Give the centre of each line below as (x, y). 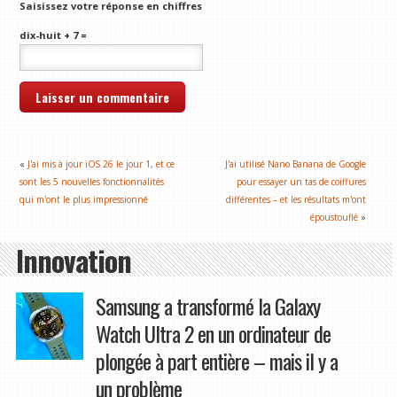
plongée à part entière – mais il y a (216, 360)
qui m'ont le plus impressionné (84, 199)
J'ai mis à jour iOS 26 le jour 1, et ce (101, 163)
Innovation (73, 259)
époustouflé (335, 217)
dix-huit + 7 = (54, 35)
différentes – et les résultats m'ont (296, 199)
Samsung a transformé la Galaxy (207, 305)
